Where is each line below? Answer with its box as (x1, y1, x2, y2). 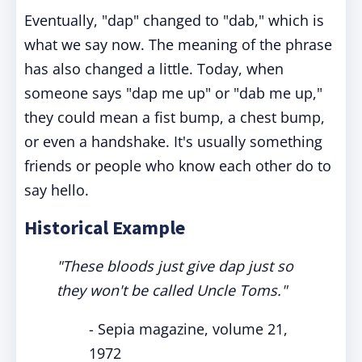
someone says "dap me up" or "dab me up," (24, 83, 322, 103)
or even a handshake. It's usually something (24, 132, 322, 151)
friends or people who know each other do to (24, 156, 331, 175)
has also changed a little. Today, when (24, 59, 284, 78)
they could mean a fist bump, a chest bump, (24, 107, 325, 127)
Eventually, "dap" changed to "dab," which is (24, 11, 324, 30)
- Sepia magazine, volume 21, (89, 319, 288, 339)
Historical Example (24, 215, 185, 240)
